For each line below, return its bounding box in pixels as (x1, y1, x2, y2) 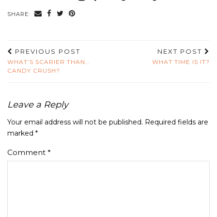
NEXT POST (157, 47, 204, 55)
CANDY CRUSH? (7, 66, 60, 74)
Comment (7, 147, 47, 157)
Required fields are (145, 117, 208, 126)
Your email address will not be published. (7, 117, 143, 126)
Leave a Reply (7, 99, 68, 110)
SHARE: (7, 10, 32, 17)
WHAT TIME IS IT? (152, 58, 210, 65)
